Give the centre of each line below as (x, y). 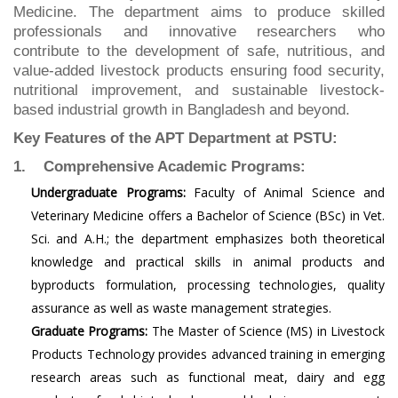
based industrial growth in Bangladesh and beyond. (182, 110)
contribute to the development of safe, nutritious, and (199, 51)
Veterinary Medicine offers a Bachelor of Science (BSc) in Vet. (208, 215)
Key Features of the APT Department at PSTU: (175, 138)
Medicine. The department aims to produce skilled (199, 12)
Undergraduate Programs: (108, 192)
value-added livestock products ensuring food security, (199, 71)
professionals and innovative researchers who (199, 32)
